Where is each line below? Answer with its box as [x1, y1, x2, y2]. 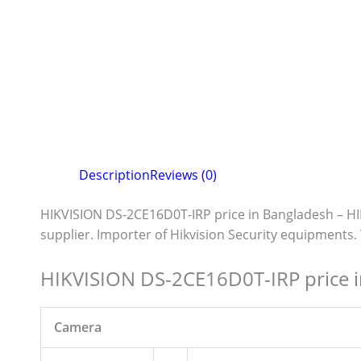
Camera [54, 317, 102, 336]
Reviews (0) [150, 166, 217, 185]
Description [79, 166, 150, 185]
